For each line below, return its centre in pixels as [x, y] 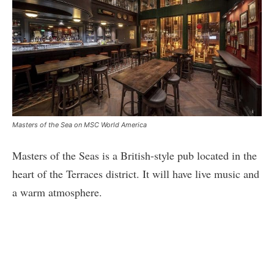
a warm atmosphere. [57, 192]
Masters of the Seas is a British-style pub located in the [135, 155]
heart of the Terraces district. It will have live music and [136, 173]
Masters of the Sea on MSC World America [80, 124]
